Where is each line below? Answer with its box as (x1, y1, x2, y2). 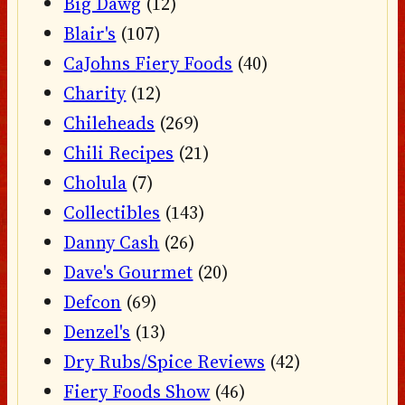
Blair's (63, 21, 117, 47)
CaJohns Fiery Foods (63, 51, 233, 77)
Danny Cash (63, 230, 160, 256)
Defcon (63, 289, 122, 316)
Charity (63, 80, 127, 107)
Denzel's (63, 319, 131, 345)
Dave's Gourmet (63, 259, 193, 286)
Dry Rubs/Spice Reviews (63, 349, 266, 375)
